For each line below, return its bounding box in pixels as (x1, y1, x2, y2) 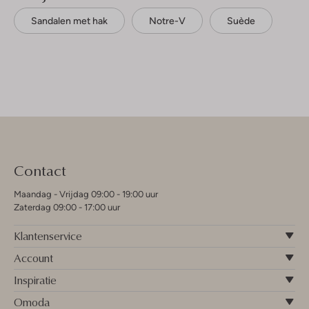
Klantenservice (14, 228, 82, 243)
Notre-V (149, 14, 186, 26)
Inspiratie (14, 272, 57, 288)
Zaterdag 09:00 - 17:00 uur (14, 201, 120, 212)
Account (14, 250, 53, 266)
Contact (14, 159, 66, 181)
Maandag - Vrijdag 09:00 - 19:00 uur (14, 188, 158, 199)
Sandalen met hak (31, 14, 108, 26)
